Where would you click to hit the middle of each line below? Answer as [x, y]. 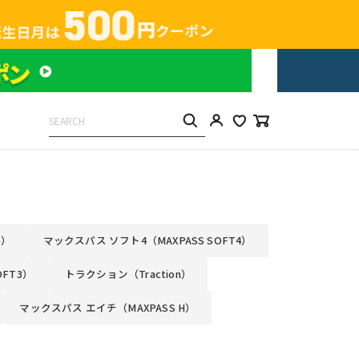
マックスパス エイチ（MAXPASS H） [108, 307]
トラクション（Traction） [128, 273]
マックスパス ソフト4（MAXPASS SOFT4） [147, 240]
